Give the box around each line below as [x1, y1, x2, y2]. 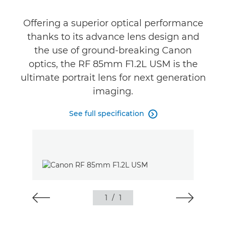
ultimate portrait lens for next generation [20, 72, 206, 83]
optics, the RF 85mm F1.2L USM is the [28, 59, 198, 70]
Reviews [10, 25, 37, 33]
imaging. [93, 86, 133, 97]
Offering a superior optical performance [23, 18, 203, 29]
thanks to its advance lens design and [27, 31, 199, 42]
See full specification [69, 109, 144, 118]
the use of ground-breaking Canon [34, 45, 192, 56]
